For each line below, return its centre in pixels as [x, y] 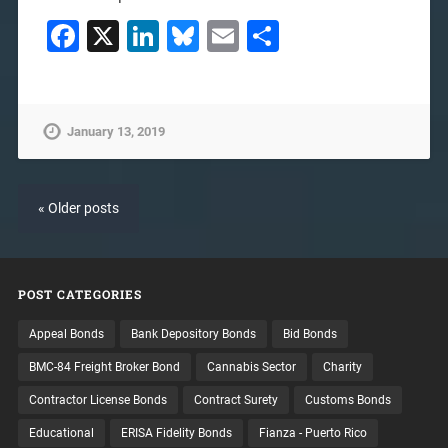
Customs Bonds [347, 400]
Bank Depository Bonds [193, 334]
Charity [342, 367]
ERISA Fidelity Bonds [176, 433]
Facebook [147, 36]
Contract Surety [235, 400]
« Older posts [78, 209]
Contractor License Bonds [97, 400]
